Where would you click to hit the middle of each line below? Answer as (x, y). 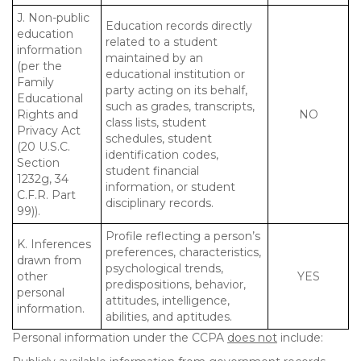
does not (252, 338)
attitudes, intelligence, (168, 301)
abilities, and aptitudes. (169, 317)
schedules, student (159, 139)
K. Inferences (54, 244)
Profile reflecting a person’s (183, 236)
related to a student (162, 42)
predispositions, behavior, (176, 284)
